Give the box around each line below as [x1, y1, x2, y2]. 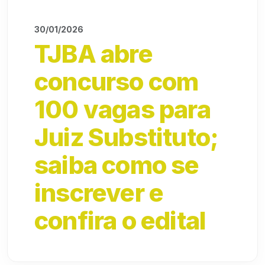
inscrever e [34, 178, 164, 208]
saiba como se [34, 150, 199, 180]
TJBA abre [34, 39, 153, 69]
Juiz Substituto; [34, 122, 219, 152]
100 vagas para [34, 95, 211, 124]
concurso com [34, 67, 199, 96]
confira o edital [34, 206, 206, 235]
